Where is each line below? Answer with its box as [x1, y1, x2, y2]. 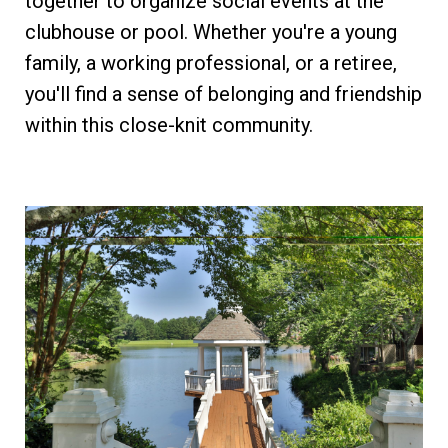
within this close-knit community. [25, 113, 313, 137]
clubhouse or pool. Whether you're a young [25, 20, 397, 44]
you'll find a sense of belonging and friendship [25, 82, 422, 106]
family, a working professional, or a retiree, [25, 51, 397, 75]
